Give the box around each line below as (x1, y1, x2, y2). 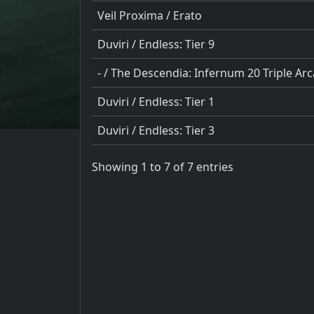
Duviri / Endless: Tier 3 (97, 122, 214, 138)
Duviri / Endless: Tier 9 (97, 36, 214, 52)
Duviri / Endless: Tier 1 (97, 93, 214, 109)
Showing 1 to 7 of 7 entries (92, 159, 233, 175)
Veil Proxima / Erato (97, 7, 202, 23)
